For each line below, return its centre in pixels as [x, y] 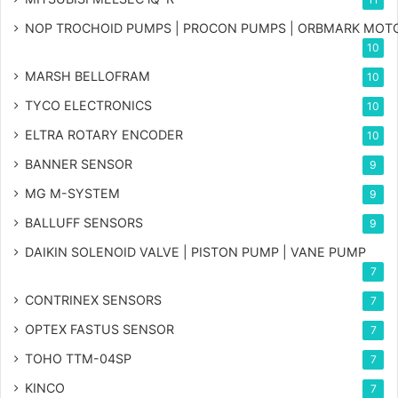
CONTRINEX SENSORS [93, 300]
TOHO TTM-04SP [78, 359]
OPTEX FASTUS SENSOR [99, 330]
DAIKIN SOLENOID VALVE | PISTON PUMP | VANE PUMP [195, 252]
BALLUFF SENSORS [84, 223]
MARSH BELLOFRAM [88, 76]
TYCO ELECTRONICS [88, 106]
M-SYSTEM [85, 194]
